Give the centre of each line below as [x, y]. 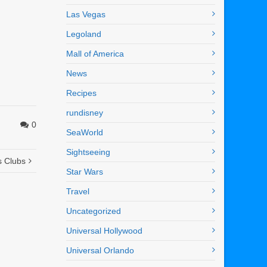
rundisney [85, 113]
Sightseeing [88, 152]
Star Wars [85, 172]
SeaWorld [85, 133]
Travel [78, 192]
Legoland [84, 34]
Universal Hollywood [104, 231]
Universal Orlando [100, 251]
